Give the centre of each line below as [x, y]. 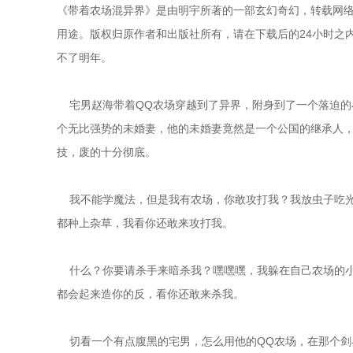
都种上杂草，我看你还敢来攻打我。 [145, 223]
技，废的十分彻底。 [106, 152]
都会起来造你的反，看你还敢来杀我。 [150, 294]
